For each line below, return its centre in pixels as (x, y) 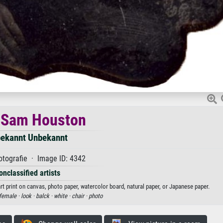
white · (63, 196)
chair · (80, 196)
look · (28, 196)
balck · (45, 196)
